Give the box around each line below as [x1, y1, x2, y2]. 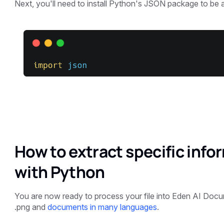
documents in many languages [47, 201, 157, 212]
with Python [14, 160, 105, 183]
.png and [14, 201, 47, 212]
